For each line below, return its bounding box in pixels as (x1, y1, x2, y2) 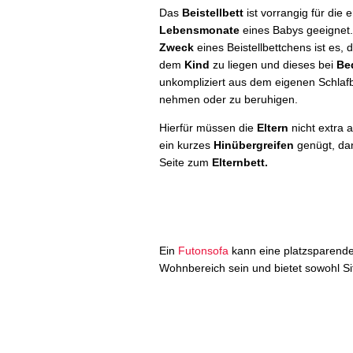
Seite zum (159, 155, 212, 169)
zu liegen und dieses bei (210, 58, 336, 71)
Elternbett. (212, 155, 268, 169)
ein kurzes (159, 138, 214, 151)
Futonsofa (178, 243, 229, 257)
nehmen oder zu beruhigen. (159, 92, 298, 106)
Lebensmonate (159, 23, 240, 36)
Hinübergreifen (214, 138, 294, 151)
